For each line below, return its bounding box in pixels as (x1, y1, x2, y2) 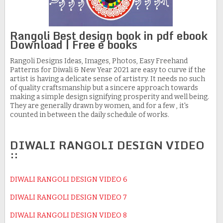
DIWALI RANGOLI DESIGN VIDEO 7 (9, 193, 127, 202)
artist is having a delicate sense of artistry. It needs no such (9, 75, 205, 84)
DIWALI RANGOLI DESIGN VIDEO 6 (9, 175, 127, 184)
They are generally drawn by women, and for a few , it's (9, 102, 189, 111)
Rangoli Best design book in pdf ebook (9, 27, 208, 45)
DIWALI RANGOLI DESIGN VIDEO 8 (9, 211, 127, 220)
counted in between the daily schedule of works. (9, 111, 169, 119)
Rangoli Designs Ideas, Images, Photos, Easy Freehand (9, 57, 188, 66)
